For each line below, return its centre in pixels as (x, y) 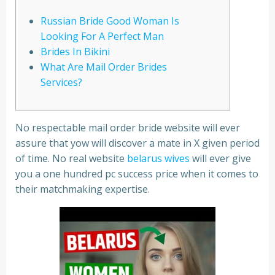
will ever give (220, 158)
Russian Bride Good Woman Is (110, 21)
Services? (61, 82)
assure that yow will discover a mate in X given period (137, 143)
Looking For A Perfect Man (102, 36)
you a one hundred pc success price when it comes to (137, 174)
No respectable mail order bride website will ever (128, 128)
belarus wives (158, 158)
